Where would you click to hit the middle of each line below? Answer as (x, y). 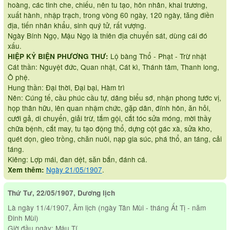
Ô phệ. (18, 77)
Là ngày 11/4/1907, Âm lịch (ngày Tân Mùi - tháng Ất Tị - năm (107, 208)
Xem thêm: (26, 170)
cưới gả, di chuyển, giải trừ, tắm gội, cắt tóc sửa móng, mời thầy (109, 118)
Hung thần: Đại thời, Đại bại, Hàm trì (66, 88)
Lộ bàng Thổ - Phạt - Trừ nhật (157, 56)
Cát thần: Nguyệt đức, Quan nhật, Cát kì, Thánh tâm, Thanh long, (113, 67)
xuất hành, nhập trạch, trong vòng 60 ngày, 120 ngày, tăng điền (111, 15)
